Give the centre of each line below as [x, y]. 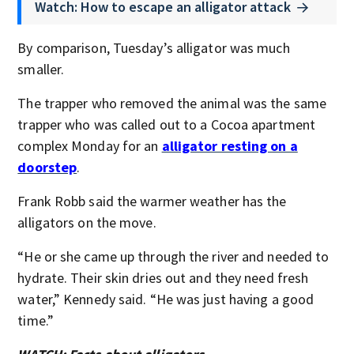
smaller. [41, 69]
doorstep [47, 167]
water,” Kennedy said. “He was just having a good [166, 299]
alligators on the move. [87, 222]
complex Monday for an [90, 145]
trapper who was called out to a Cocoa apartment [167, 124]
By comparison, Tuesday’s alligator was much [154, 47]
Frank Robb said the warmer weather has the [152, 201]
